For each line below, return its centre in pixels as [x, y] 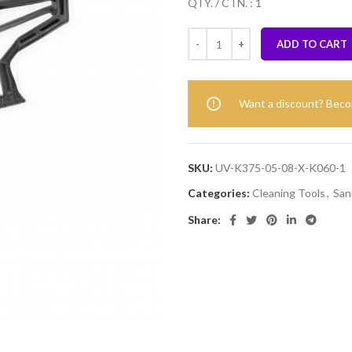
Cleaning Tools [289, 193]
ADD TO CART [312, 44]
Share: [204, 220]
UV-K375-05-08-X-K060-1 [280, 168]
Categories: [219, 193]
